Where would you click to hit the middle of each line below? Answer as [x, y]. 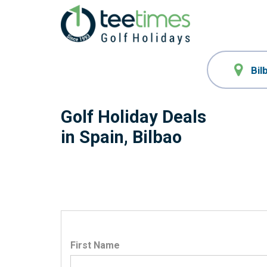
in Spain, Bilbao [121, 137]
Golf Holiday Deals [133, 117]
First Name [95, 245]
